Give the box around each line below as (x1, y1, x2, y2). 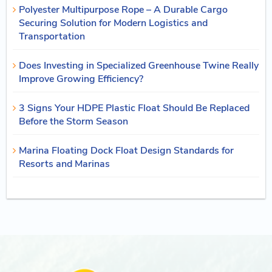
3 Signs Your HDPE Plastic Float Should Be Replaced (19, 101, 250, 115)
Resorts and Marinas (19, 157, 110, 171)
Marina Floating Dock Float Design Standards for (19, 143, 234, 157)
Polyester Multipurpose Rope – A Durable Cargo (19, 2, 228, 16)
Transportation (19, 29, 86, 43)
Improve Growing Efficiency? (19, 72, 144, 86)
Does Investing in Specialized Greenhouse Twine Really (19, 58, 259, 72)
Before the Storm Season (19, 114, 129, 128)
